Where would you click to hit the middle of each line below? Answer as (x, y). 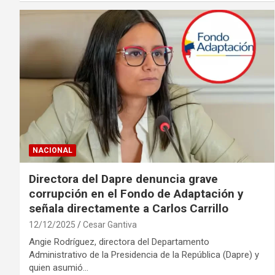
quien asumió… (59, 267)
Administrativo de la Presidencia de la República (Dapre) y (144, 254)
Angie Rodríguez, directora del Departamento (119, 242)
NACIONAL (52, 150)
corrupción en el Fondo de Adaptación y (136, 193)
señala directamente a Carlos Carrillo (129, 208)
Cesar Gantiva (110, 224)
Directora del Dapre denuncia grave (123, 179)
